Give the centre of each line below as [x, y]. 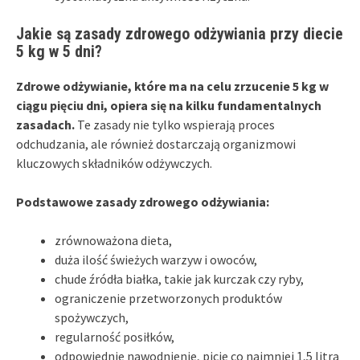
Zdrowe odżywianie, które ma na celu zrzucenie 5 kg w [172, 86]
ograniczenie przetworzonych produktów [168, 298]
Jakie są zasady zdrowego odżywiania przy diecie [180, 33]
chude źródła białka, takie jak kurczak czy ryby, [179, 278]
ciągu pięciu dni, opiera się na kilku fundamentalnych [169, 105]
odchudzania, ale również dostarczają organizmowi [156, 143]
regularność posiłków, [115, 336]
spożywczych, [92, 317]
